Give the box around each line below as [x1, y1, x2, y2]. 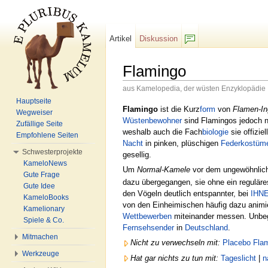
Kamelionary [23, 205, 65, 213]
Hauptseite [16, 97, 51, 105]
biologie [202, 127, 229, 136]
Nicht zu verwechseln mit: [130, 238, 220, 248]
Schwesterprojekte [22, 148, 83, 156]
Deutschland [185, 223, 228, 232]
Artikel [109, 34, 132, 43]
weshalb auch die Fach [123, 127, 202, 136]
